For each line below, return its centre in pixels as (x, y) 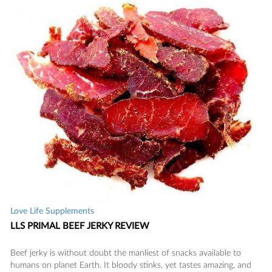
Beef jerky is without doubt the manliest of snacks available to (126, 253)
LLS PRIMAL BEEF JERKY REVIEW (80, 226)
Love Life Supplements (52, 212)
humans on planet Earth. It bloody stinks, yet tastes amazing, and (131, 266)
